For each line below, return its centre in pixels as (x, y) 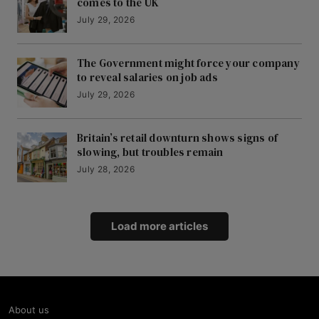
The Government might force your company (188, 63)
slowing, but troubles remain (150, 152)
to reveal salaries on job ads (147, 78)
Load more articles (159, 226)
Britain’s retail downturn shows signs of (177, 138)
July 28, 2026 (106, 169)
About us (29, 310)
